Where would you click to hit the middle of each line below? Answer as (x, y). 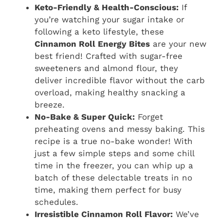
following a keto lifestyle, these (99, 31)
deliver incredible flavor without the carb (120, 80)
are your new (178, 44)
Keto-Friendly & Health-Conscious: (107, 7)
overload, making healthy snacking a (110, 92)
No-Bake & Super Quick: (85, 117)
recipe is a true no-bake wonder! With (114, 141)
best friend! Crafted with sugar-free (109, 56)
